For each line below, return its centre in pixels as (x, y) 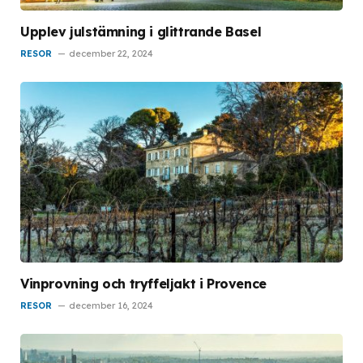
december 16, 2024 (111, 306)
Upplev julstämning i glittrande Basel (141, 31)
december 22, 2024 (111, 53)
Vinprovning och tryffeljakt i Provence (143, 284)
